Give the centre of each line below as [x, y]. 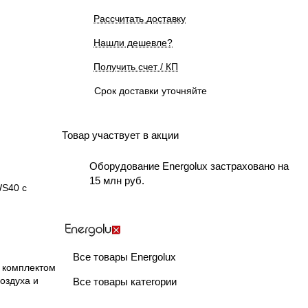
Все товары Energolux [124, 256]
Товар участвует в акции [120, 135]
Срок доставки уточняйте [151, 91]
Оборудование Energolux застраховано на [189, 166]
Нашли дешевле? [133, 43]
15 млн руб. [117, 180]
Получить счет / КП [136, 67]
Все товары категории [125, 281]
